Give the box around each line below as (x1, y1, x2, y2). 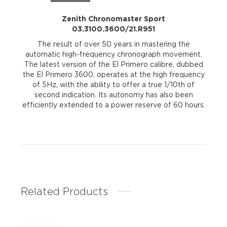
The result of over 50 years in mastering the (37, 40, 190, 48)
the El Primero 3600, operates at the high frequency (22, 70, 205, 79)
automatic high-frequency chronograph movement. (25, 50, 202, 58)
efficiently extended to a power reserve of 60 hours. (22, 101, 205, 109)
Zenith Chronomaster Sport (62, 15, 165, 23)
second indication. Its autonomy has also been (34, 91, 193, 99)
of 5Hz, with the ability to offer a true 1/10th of (32, 81, 195, 89)
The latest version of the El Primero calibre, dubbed (24, 60, 203, 68)
